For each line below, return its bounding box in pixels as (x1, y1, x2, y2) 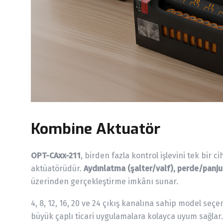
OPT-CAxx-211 (31, 151, 81, 161)
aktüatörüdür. (31, 164, 84, 174)
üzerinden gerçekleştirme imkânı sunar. (31, 177, 178, 187)
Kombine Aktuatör (31, 119, 160, 139)
